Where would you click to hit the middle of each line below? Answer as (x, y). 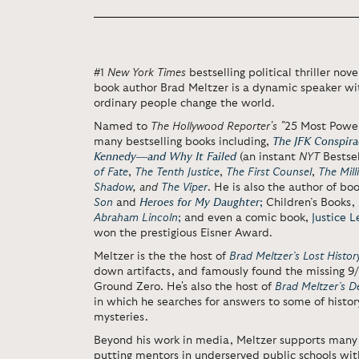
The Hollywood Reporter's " (218, 127)
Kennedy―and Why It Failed (165, 157)
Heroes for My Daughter (200, 203)
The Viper (184, 188)
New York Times (147, 73)
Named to (122, 127)
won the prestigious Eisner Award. (183, 233)
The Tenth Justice (177, 172)
